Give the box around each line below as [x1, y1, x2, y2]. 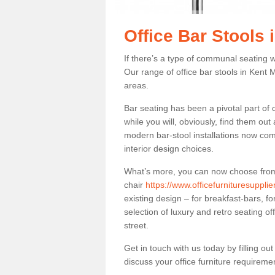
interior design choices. [124, 144, 216, 153]
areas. [124, 80, 151, 90]
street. [124, 220, 149, 230]
